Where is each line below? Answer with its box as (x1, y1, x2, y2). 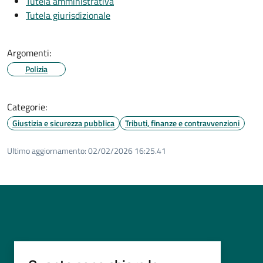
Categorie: (7, 99, 47, 114)
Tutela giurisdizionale (26, 8, 110, 22)
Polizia (25, 62, 48, 75)
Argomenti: (7, 45, 51, 60)
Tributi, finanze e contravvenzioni (125, 116, 240, 129)
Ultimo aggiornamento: (7, 144, 86, 157)
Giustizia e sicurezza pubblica (12, 116, 114, 129)
